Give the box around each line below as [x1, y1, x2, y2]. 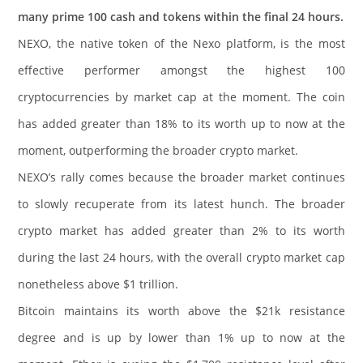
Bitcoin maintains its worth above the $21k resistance [18, 303, 345, 319]
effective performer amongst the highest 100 [18, 62, 345, 79]
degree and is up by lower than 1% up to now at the [18, 330, 345, 346]
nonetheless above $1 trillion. [18, 276, 179, 293]
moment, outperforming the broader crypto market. [18, 143, 299, 159]
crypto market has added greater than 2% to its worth [18, 223, 345, 239]
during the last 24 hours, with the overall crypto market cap [18, 250, 345, 266]
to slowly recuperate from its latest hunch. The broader [18, 196, 345, 212]
